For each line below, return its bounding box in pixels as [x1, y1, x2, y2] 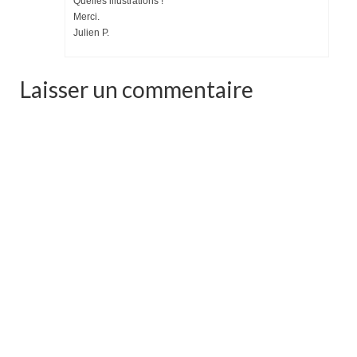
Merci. [73, 10, 100, 22]
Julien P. [73, 26, 109, 38]
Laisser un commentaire [20, 75, 253, 103]
